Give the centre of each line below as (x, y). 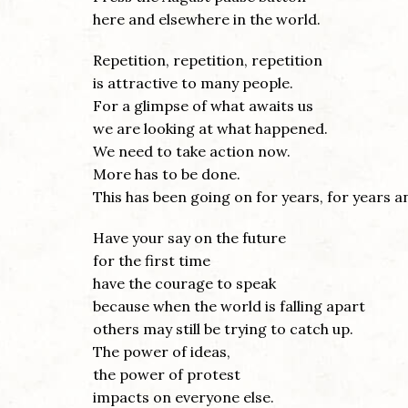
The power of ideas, (162, 352)
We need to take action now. (192, 152)
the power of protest (167, 375)
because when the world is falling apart (229, 306)
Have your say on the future (189, 238)
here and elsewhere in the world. (207, 20)
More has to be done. (167, 174)
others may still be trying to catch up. (223, 329)
